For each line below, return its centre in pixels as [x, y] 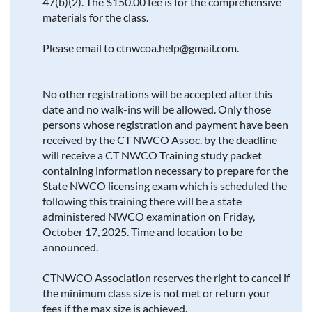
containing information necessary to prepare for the [165, 170]
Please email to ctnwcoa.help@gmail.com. [141, 48]
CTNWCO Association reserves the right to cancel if [166, 278]
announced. [70, 247]
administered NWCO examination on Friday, [149, 216]
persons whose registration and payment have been [165, 124]
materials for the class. [95, 17]
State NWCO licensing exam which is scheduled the [165, 186]
